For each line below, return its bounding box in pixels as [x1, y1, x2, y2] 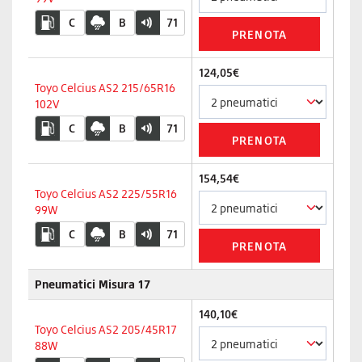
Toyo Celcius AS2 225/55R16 [35, 187, 177, 200]
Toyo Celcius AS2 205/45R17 [35, 322, 177, 336]
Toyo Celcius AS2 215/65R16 [35, 81, 175, 95]
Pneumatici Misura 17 [35, 277, 150, 291]
